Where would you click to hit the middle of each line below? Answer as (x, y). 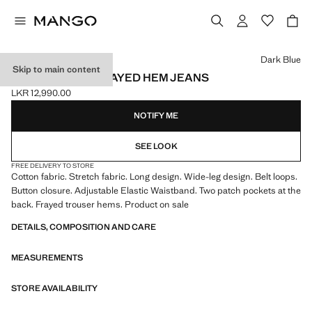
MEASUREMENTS (47, 258)
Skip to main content (56, 69)
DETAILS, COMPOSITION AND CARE (84, 227)
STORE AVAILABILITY (54, 288)
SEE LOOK (156, 146)
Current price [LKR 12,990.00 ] (73, 99)
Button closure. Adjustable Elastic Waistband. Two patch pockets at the (156, 190)
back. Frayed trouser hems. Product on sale (100, 204)
